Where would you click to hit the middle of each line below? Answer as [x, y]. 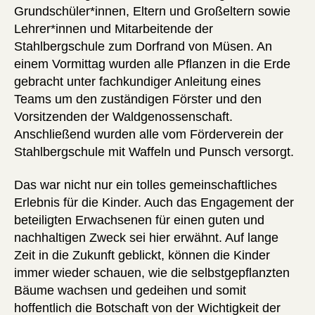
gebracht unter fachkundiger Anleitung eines [137, 81]
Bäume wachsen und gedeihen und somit [130, 291]
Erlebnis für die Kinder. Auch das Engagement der [154, 203]
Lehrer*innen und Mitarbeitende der [114, 28]
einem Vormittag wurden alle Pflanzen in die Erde [152, 64]
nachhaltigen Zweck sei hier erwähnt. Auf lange [146, 238]
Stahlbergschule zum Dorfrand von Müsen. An [143, 46]
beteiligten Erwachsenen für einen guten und [139, 220]
